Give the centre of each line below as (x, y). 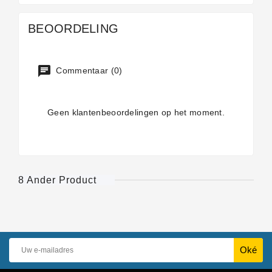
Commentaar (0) (88, 70)
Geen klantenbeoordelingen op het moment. (136, 112)
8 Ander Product (57, 180)
